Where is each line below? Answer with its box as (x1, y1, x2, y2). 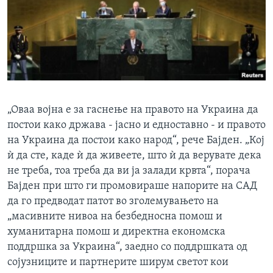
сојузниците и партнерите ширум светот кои (7, 257, 229, 269)
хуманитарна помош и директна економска (7, 226, 225, 238)
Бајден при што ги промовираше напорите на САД (7, 180, 257, 193)
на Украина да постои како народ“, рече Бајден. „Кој (7, 135, 264, 147)
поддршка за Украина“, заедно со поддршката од (7, 241, 247, 253)
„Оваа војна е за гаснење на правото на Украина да (7, 104, 258, 116)
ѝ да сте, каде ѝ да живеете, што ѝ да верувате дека (7, 150, 261, 162)
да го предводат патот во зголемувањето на (7, 196, 219, 208)
